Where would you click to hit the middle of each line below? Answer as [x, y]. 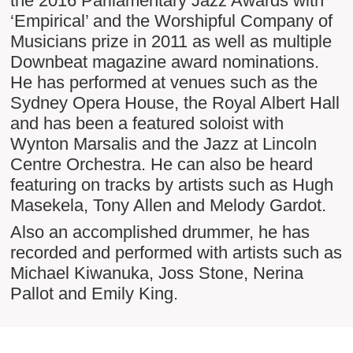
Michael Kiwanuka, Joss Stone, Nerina [156, 273]
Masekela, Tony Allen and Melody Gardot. [168, 206]
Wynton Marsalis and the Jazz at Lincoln [163, 144]
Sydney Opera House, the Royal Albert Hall [175, 103]
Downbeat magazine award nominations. [164, 62]
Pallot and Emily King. [94, 294]
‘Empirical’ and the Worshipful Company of [171, 21]
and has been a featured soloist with [147, 124]
